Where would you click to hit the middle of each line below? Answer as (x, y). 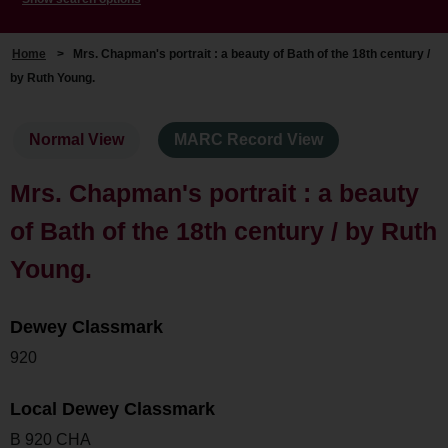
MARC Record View (249, 140)
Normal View (77, 140)
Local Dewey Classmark (112, 408)
